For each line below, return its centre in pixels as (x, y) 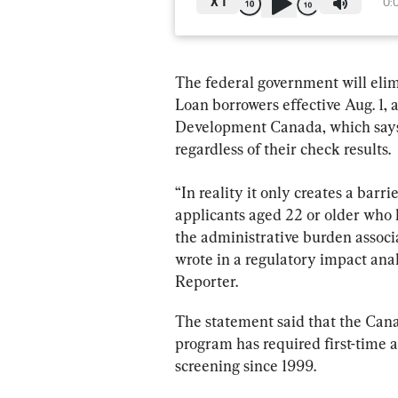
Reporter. (207, 281)
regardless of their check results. (283, 148)
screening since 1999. (246, 365)
